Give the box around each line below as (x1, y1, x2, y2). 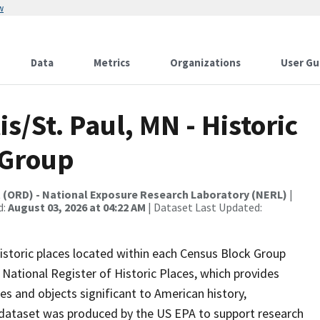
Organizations (170, 56, 241, 69)
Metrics (94, 56, 130, 69)
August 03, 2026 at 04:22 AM (8, 200, 146, 214)
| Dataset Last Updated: (146, 200, 262, 214)
